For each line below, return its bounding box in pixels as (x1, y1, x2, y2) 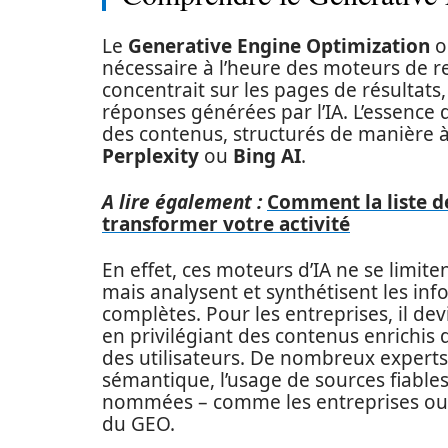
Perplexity (102, 143, 199, 169)
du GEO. (102, 411, 175, 437)
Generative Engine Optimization (128, 33, 430, 59)
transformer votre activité (102, 211, 350, 237)
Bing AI (233, 143, 301, 169)
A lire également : (102, 189, 262, 215)
